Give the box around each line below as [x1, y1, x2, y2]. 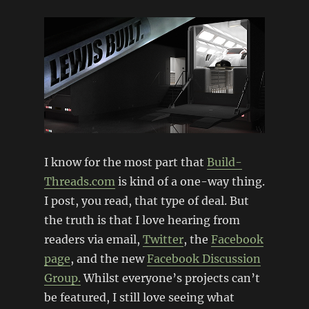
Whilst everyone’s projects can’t [80, 271, 260, 286]
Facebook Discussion [146, 252, 261, 266]
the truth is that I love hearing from [43, 213, 240, 228]
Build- [206, 155, 242, 170]
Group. [43, 271, 81, 286]
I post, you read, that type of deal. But [43, 194, 249, 208]
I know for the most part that [43, 155, 207, 170]
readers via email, [43, 232, 143, 247]
